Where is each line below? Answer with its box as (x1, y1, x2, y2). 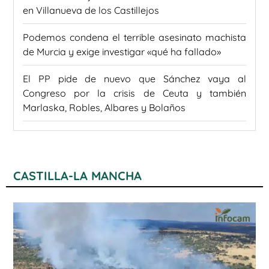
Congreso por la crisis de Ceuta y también (23, 87, 246, 100)
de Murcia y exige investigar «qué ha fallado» (23, 46, 221, 58)
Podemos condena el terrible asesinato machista (23, 31, 246, 44)
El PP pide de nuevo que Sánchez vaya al (23, 73, 246, 85)
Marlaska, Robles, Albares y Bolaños (23, 101, 186, 114)
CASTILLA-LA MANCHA (13, 168, 142, 184)
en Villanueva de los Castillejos (23, 4, 159, 17)
